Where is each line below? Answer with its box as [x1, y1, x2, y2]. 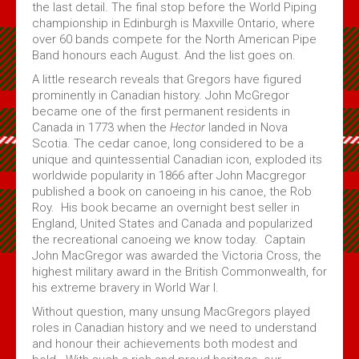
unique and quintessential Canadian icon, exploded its [32, 152, 322, 167]
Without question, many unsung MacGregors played [32, 305, 310, 319]
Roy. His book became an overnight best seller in [32, 200, 300, 215]
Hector [170, 120, 205, 135]
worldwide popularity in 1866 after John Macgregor [32, 168, 306, 183]
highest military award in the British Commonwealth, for [32, 264, 327, 279]
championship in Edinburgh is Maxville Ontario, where [32, 16, 315, 30]
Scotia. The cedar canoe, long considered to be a [32, 136, 304, 151]
